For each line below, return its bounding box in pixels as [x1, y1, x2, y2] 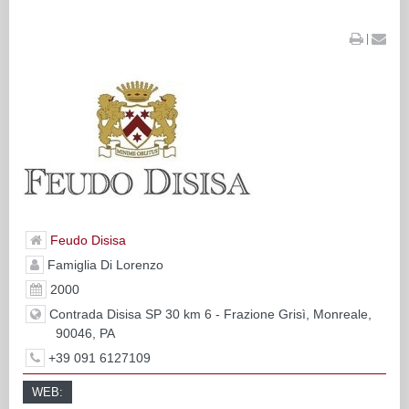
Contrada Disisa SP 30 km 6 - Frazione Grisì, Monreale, [45, 306, 372, 321]
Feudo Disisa [49, 232, 126, 247]
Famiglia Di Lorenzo [43, 257, 163, 272]
